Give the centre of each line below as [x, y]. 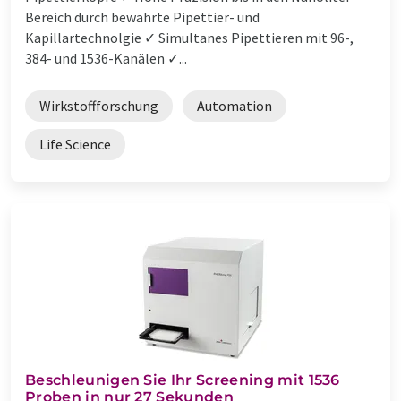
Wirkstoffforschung [99, 105]
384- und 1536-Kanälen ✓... [106, 58]
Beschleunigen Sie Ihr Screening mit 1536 [183, 380]
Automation [235, 105]
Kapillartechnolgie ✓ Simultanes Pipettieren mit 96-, [189, 37]
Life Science [75, 144]
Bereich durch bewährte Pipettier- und [142, 17]
